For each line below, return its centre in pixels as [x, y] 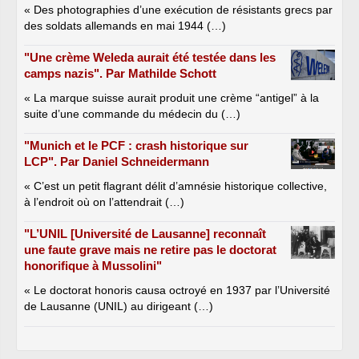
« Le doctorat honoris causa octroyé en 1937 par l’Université [177, 290]
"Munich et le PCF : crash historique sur [136, 146]
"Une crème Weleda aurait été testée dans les [150, 58]
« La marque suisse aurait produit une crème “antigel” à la [171, 98]
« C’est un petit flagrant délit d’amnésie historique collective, [175, 186]
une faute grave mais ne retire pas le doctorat [150, 250]
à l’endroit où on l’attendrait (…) [104, 202]
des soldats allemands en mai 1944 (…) [125, 26]
